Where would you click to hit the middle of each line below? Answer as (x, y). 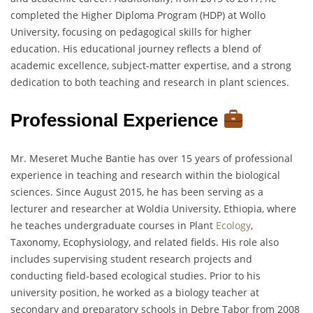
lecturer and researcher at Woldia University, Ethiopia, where (153, 208)
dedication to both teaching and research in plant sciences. (150, 82)
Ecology (233, 225)
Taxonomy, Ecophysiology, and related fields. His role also (145, 242)
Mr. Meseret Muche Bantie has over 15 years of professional (152, 158)
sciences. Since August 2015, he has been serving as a (137, 191)
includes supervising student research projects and (131, 259)
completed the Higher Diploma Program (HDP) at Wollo (138, 15)
